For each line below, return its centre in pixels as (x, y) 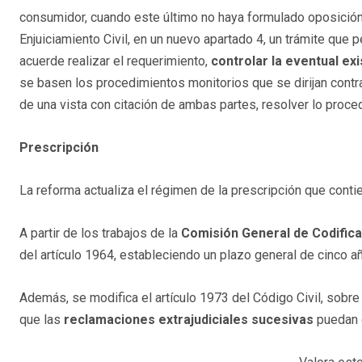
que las (42, 320)
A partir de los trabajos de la (99, 234)
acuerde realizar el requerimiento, (114, 61)
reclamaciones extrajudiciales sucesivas (189, 320)
